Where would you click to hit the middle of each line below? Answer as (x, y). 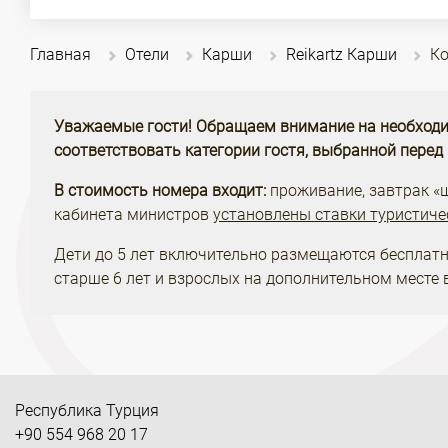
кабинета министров (133, 214)
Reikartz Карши (341, 54)
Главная (60, 54)
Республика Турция (87, 410)
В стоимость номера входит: (160, 190)
